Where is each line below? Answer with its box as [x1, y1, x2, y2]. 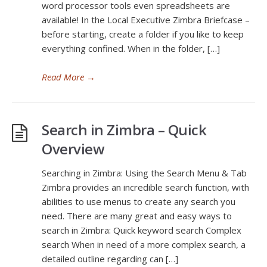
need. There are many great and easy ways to [42, 210, 232, 222]
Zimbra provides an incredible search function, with [42, 181, 249, 193]
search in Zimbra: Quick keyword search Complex [42, 224, 241, 236]
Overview [42, 139, 104, 159]
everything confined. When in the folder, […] [42, 42, 220, 54]
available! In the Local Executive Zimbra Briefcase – [42, 14, 250, 26]
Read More [42, 71, 84, 83]
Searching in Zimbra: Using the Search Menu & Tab [42, 167, 247, 179]
